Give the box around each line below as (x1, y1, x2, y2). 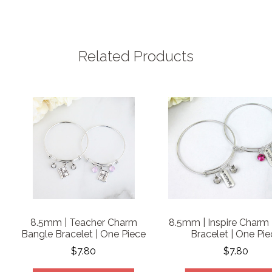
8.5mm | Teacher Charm (30, 216, 137, 228)
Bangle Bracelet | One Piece (21, 228, 146, 240)
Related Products (78, 47, 194, 65)
